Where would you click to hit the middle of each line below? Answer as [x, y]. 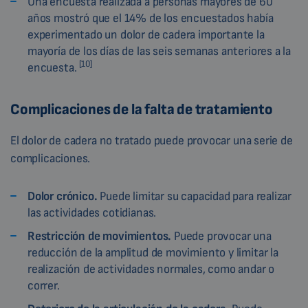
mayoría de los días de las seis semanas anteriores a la [159, 52]
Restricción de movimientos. [100, 236]
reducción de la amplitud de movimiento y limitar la [153, 253]
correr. [44, 286]
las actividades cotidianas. [92, 213]
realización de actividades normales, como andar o [151, 269]
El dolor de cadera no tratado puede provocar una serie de [152, 141]
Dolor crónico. [63, 197]
